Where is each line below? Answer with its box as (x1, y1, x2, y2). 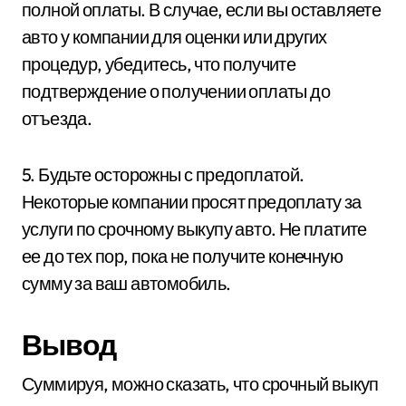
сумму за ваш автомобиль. (22, 271, 231, 295)
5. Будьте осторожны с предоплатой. (22, 162, 304, 186)
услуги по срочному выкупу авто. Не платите (22, 217, 367, 240)
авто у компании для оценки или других (22, 24, 327, 48)
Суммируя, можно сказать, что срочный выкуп (22, 372, 379, 395)
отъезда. (22, 106, 92, 130)
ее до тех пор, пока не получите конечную (22, 244, 343, 267)
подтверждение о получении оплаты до (22, 79, 330, 102)
